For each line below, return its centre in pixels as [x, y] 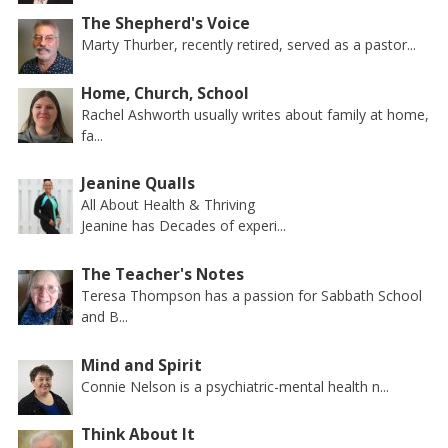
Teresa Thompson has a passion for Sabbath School [252, 296]
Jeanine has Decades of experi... [184, 226]
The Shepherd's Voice [166, 24]
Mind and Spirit [142, 365]
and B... [105, 317]
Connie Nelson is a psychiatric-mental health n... [235, 386]
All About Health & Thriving [168, 205]
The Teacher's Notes [163, 275]
